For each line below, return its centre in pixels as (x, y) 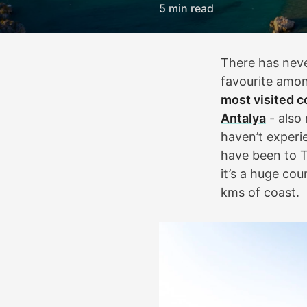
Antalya (243, 118)
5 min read (186, 9)
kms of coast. (260, 192)
